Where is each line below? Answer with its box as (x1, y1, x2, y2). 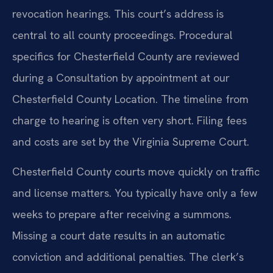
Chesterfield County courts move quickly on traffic (12, 164, 260, 179)
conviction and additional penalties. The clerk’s (12, 249, 244, 264)
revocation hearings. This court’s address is (12, 6, 224, 21)
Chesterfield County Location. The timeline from (12, 91, 249, 106)
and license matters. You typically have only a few (12, 185, 257, 200)
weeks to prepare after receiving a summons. (12, 207, 232, 221)
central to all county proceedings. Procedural (12, 27, 233, 42)
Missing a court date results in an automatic (12, 228, 225, 243)
